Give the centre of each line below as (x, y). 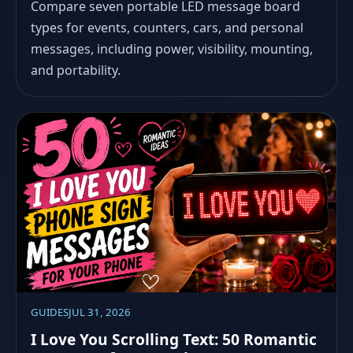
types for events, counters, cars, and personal (167, 28)
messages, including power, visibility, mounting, (171, 49)
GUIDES (49, 312)
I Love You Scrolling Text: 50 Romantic (173, 339)
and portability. (75, 71)
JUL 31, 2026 (99, 312)
